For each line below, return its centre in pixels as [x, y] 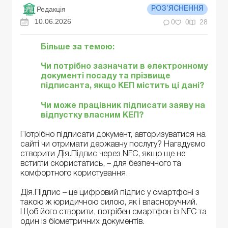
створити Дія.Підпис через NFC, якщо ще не [103, 154]
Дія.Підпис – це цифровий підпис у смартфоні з [110, 193]
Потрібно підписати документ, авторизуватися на [113, 135]
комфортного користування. [74, 173]
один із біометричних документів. [82, 222]
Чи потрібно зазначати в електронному [124, 67]
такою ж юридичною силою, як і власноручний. [109, 203]
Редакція [51, 9]
